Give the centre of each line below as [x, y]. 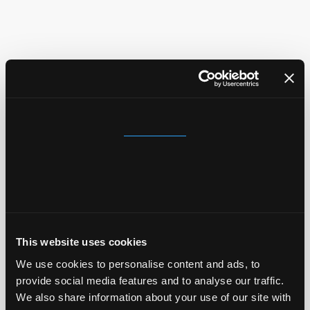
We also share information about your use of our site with [154, 297]
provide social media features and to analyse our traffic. [150, 280]
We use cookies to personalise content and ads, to [138, 264]
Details [155, 155]
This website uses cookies [82, 242]
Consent [155, 117]
